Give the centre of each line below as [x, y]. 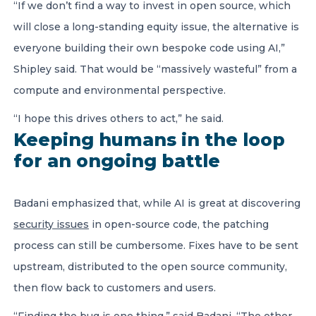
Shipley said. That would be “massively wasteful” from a [155, 69]
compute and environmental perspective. [120, 90]
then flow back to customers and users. [115, 288]
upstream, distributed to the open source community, [150, 267]
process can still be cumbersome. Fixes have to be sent [156, 245]
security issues [51, 224]
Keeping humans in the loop [149, 140]
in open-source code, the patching [179, 224]
